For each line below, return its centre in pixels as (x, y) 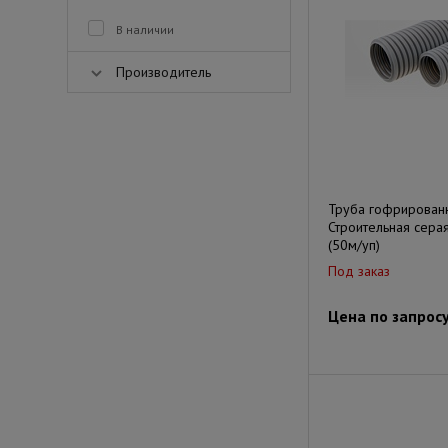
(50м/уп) (354, 245)
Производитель (163, 72)
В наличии (145, 29)
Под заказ (359, 271)
